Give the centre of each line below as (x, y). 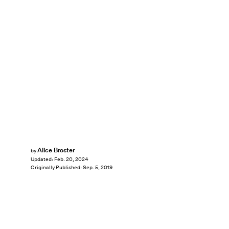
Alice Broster (56, 150)
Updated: (42, 159)
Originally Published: (57, 168)
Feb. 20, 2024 (71, 159)
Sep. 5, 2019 (98, 168)
